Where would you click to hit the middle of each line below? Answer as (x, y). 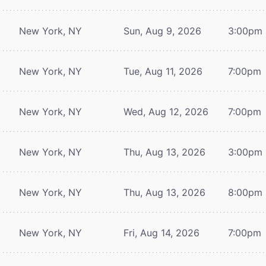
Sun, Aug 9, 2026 (162, 31)
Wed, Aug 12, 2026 (166, 111)
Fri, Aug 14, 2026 (161, 232)
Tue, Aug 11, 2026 (163, 71)
